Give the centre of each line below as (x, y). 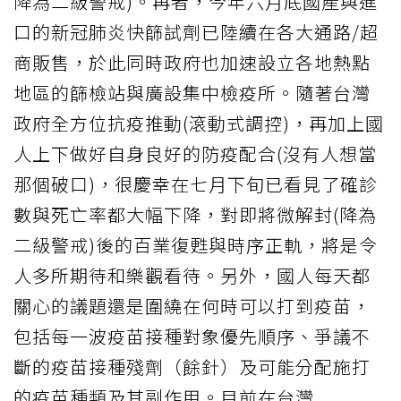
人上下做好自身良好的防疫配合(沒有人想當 (195, 153)
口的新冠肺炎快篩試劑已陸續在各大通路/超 (196, 31)
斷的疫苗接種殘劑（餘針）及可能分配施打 (192, 366)
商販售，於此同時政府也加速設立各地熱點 (192, 62)
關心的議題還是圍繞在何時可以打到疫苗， (192, 305)
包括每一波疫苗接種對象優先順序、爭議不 (192, 336)
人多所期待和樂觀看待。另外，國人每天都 (192, 275)
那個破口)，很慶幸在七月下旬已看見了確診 (196, 183)
